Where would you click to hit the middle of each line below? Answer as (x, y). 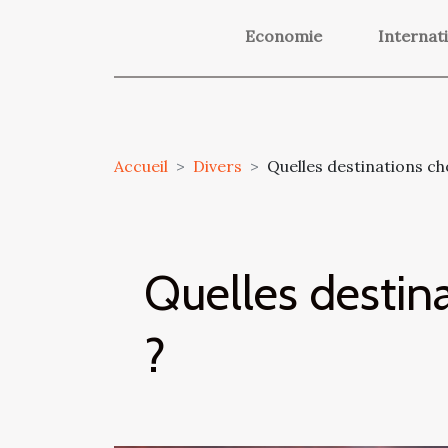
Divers (217, 166)
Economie (283, 36)
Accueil (141, 166)
